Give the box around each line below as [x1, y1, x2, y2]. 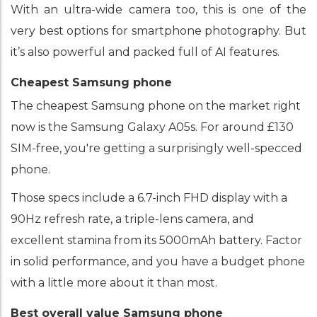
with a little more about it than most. [11, 276, 217, 289]
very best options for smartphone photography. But [11, 24, 306, 38]
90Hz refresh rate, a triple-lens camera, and [11, 212, 254, 226]
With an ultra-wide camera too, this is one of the [11, 3, 306, 16]
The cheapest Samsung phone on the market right [11, 99, 301, 113]
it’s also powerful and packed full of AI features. [11, 45, 279, 59]
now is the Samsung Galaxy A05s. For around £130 [11, 120, 294, 134]
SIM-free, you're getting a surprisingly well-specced [11, 142, 302, 155]
